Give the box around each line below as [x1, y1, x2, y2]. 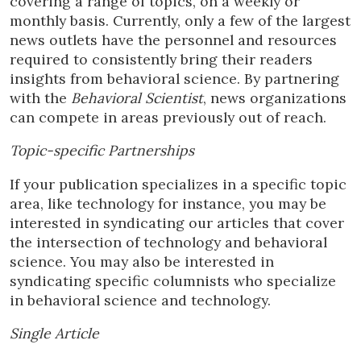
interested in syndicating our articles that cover [10, 213, 344, 232]
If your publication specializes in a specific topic [10, 174, 346, 193]
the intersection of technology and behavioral [10, 232, 327, 251]
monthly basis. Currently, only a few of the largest [10, 10, 351, 30]
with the [10, 88, 71, 107]
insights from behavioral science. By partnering [10, 68, 339, 88]
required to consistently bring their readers [10, 49, 313, 68]
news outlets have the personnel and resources [10, 30, 337, 49]
